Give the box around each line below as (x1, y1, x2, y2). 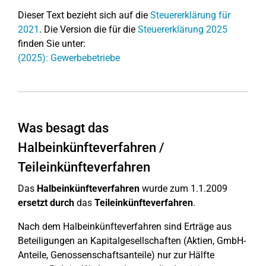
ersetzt (18, 197, 47, 208)
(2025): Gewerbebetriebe (18, 52, 120, 64)
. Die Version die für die (39, 24, 138, 35)
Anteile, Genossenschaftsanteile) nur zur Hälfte (18, 249, 214, 261)
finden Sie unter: (18, 38, 85, 49)
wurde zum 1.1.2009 (140, 183, 227, 194)
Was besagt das (18, 121, 109, 135)
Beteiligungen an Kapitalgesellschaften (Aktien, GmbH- (18, 235, 246, 246)
